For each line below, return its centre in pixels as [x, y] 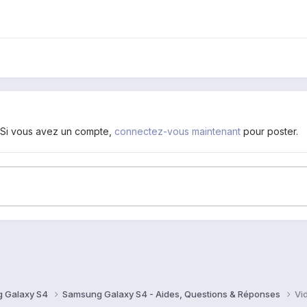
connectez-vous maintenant [177, 132]
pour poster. [269, 132]
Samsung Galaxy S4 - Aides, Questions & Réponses [172, 294]
